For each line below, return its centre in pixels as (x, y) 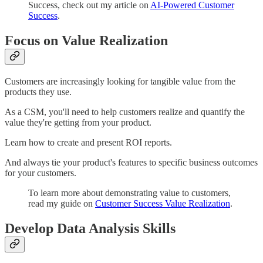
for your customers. (41, 173)
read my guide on (62, 203)
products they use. (38, 92)
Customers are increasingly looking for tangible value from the (120, 81)
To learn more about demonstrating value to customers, (129, 193)
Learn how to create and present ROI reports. (88, 142)
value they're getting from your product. (78, 122)
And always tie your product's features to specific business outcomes (131, 162)
